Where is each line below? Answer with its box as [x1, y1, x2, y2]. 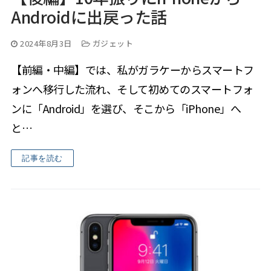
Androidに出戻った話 [11, 5, 167, 29]
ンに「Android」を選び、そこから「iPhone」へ [11, 100, 241, 117]
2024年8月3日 [20, 38, 72, 50]
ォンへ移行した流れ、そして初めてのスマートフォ [11, 81, 253, 97]
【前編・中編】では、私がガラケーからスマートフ [11, 62, 254, 78]
